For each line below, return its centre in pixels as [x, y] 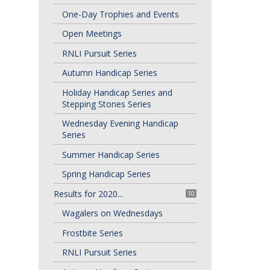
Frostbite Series [92, 233]
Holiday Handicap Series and [117, 92]
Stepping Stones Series [106, 104]
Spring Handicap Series [106, 174]
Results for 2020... [88, 193]
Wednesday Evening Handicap [120, 123]
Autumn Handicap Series [109, 73]
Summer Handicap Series [111, 154]
